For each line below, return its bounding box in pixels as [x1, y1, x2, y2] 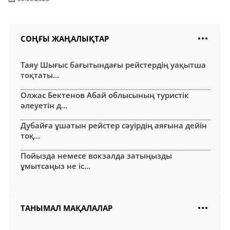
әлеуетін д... [21, 100, 67, 110]
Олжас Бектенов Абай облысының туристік [21, 90, 189, 100]
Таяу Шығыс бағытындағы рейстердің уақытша [21, 60, 206, 70]
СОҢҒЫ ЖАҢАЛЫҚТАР [21, 33, 109, 44]
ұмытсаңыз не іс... [21, 161, 90, 171]
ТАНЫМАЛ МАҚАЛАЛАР [21, 203, 112, 213]
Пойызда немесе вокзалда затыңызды [21, 150, 172, 161]
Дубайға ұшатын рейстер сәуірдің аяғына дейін [21, 120, 207, 130]
